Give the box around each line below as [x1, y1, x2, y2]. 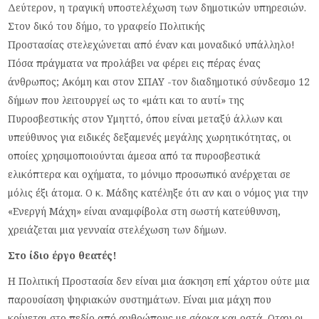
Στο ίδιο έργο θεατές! [8, 248, 117, 262]
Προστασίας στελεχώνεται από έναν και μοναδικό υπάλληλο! [8, 37, 296, 51]
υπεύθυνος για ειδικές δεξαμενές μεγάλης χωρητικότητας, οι [8, 130, 292, 144]
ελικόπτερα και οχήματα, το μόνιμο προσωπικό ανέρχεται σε [8, 167, 291, 181]
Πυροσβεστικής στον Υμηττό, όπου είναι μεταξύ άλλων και [8, 111, 283, 125]
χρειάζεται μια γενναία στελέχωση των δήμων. [8, 222, 227, 236]
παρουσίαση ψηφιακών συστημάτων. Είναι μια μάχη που [8, 292, 272, 306]
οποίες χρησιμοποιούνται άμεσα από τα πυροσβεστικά [8, 148, 261, 162]
